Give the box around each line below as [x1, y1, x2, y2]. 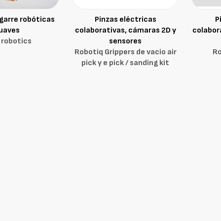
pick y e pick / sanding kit [81, 58, 170, 68]
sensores [109, 37, 142, 46]
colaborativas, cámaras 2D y [74, 26, 176, 35]
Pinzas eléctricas [94, 15, 156, 24]
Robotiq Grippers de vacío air [74, 47, 177, 57]
